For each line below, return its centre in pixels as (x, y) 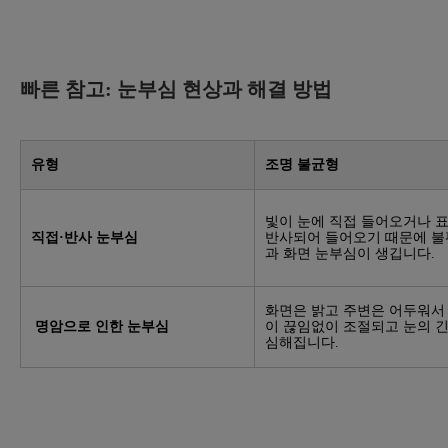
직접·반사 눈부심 (84, 238)
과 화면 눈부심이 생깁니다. (350, 254)
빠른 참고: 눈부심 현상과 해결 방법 (176, 89)
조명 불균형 (302, 165)
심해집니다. (302, 343)
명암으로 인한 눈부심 (100, 327)
